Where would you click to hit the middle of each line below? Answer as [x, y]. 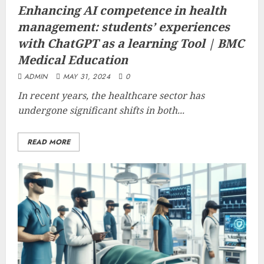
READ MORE [49, 142]
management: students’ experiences [124, 27]
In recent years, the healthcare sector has [111, 95]
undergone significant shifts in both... [101, 110]
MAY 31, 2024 [86, 77]
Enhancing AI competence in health [122, 10]
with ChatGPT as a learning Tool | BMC [131, 43]
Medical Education [73, 60]
